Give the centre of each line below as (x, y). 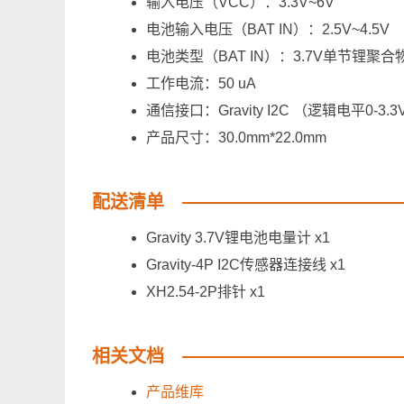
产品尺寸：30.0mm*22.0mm (236, 138)
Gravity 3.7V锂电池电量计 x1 (238, 238)
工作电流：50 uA (201, 84)
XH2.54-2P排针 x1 (206, 292)
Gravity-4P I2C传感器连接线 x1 (246, 265)
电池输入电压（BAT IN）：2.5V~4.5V (268, 30)
